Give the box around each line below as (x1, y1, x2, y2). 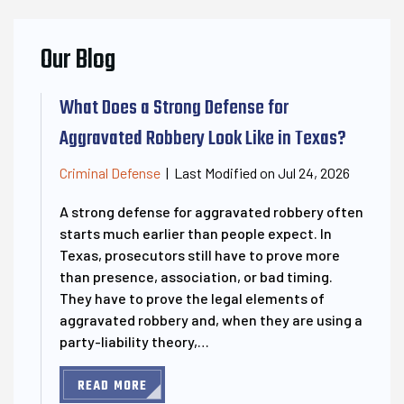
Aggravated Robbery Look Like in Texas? (60, 123, 346, 154)
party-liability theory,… (60, 332, 209, 350)
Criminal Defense (60, 164, 161, 182)
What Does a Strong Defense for (60, 92, 289, 124)
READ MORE (78, 375, 147, 397)
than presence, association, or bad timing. (60, 267, 333, 285)
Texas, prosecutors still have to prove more (60, 245, 340, 263)
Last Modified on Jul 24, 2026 (174, 163, 350, 181)
